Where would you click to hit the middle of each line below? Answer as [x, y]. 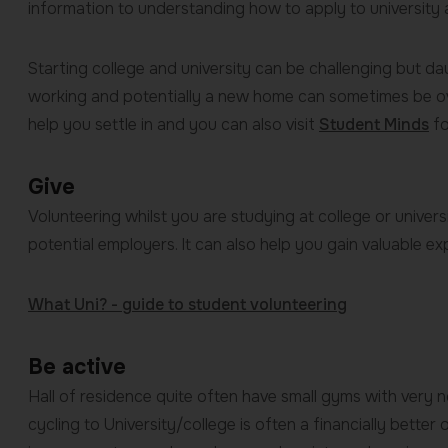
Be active [77, 367]
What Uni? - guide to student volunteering [187, 305]
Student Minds [374, 125]
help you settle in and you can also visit [173, 125]
